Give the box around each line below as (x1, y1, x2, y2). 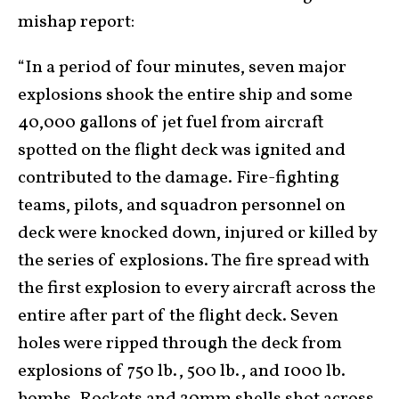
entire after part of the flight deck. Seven (18, 304, 338, 329)
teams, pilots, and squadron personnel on (18, 193, 346, 218)
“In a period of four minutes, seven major (18, 55, 346, 80)
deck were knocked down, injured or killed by (18, 221, 377, 246)
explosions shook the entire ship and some (18, 83, 353, 108)
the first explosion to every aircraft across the (18, 276, 376, 301)
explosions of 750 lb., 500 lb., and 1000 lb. (18, 359, 346, 384)
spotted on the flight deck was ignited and (18, 138, 346, 163)
